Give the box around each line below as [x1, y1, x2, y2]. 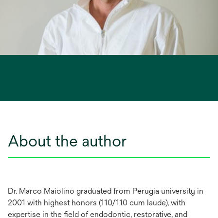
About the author [8, 132, 127, 150]
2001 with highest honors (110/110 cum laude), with [8, 198, 185, 207]
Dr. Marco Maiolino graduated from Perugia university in [8, 186, 203, 196]
